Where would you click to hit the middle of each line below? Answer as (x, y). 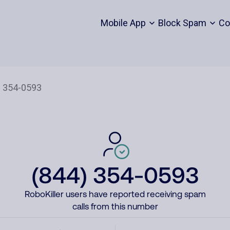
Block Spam (182, 23)
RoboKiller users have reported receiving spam (115, 194)
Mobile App (123, 23)
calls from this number (115, 206)
